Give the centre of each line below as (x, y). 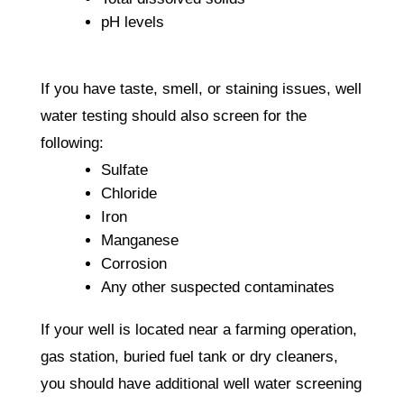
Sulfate (124, 170)
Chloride (129, 193)
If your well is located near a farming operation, (198, 329)
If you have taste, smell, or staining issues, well (201, 88)
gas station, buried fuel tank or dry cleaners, (189, 356)
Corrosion (133, 263)
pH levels (132, 22)
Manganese (139, 240)
